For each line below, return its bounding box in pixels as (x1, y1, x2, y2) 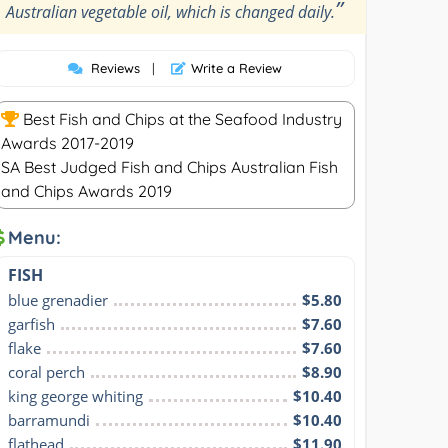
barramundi (8, 409, 91, 430)
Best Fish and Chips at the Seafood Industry (19, 108, 343, 129)
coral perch (8, 361, 86, 382)
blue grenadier (8, 289, 109, 310)
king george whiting (8, 385, 144, 406)
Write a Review (190, 59, 282, 76)
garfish (8, 313, 56, 334)
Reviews (90, 59, 140, 76)
